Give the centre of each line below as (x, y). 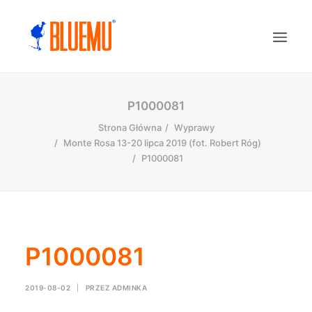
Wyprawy (194, 127)
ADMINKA (129, 288)
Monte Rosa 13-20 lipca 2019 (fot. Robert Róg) (162, 143)
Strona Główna (130, 127)
